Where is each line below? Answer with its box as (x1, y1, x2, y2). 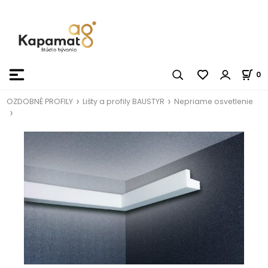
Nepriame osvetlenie (174, 96, 254, 107)
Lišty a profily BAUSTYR (83, 96, 165, 107)
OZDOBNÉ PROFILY (7, 96, 74, 107)
